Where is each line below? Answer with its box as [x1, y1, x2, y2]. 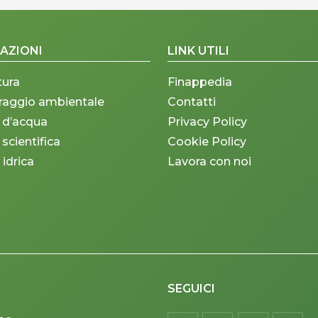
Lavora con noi [167, 155, 251, 169]
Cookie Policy [167, 135, 246, 149]
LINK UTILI [167, 44, 229, 58]
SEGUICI [167, 281, 215, 295]
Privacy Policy [167, 115, 247, 129]
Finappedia [167, 75, 232, 89]
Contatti [167, 95, 216, 109]
